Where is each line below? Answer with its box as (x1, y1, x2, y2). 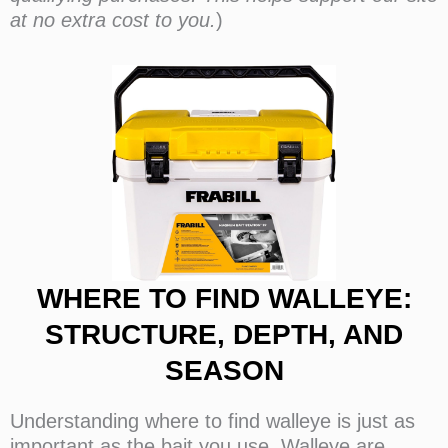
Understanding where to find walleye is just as (10, 410, 415, 433)
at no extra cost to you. (10, 9, 216, 32)
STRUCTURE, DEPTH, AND (45, 319, 403, 351)
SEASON (164, 355, 284, 387)
